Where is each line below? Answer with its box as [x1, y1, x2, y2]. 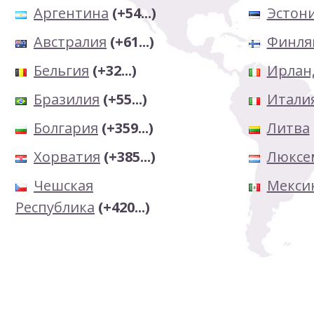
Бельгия [34, 61, 89, 80]
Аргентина [34, 4, 109, 22]
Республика [15, 198, 95, 217]
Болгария [34, 118, 98, 137]
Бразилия [34, 90, 100, 109]
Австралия [34, 32, 107, 51]
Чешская [34, 176, 93, 195]
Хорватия [34, 147, 100, 166]
